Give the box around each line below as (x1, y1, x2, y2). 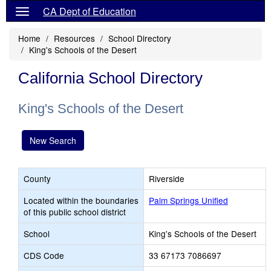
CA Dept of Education (43, 4, 136, 18)
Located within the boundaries (24, 194, 139, 206)
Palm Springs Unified (149, 194, 228, 206)
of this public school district (24, 206, 126, 218)
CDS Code (24, 249, 64, 261)
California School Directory (18, 69, 203, 87)
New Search (30, 134, 76, 146)
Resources (54, 32, 95, 44)
